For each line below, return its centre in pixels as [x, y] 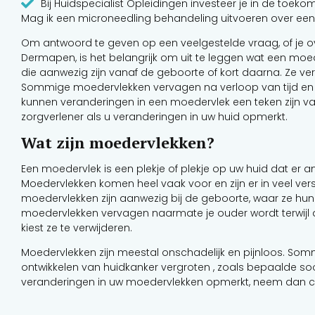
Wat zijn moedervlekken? [118, 142]
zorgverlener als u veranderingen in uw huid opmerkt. [154, 117]
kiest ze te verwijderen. [77, 227]
